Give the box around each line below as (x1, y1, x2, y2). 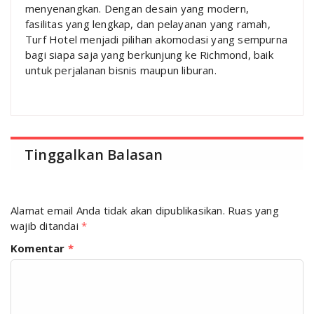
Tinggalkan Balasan (25, 144, 163, 164)
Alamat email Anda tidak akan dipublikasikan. (11, 203, 225, 217)
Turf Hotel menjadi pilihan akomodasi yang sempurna (25, 32, 288, 46)
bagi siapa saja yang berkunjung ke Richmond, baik (25, 47, 273, 62)
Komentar (11, 240, 68, 255)
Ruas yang (228, 203, 279, 217)
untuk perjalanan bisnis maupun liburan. (25, 62, 217, 77)
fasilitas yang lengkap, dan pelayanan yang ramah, (25, 16, 271, 31)
